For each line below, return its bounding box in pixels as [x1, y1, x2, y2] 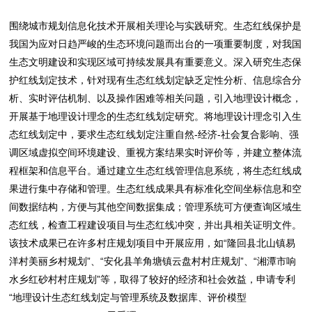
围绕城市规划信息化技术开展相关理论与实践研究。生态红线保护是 [9, 20, 302, 31]
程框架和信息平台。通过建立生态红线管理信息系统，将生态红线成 [9, 165, 302, 176]
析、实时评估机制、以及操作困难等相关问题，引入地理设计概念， [9, 93, 302, 104]
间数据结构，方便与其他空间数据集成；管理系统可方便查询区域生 [9, 201, 302, 212]
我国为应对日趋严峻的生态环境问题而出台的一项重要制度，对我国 [9, 38, 302, 49]
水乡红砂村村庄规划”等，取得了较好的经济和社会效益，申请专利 [9, 274, 296, 285]
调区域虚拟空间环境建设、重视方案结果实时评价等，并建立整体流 [9, 147, 302, 158]
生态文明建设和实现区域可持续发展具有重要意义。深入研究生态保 [9, 56, 302, 68]
